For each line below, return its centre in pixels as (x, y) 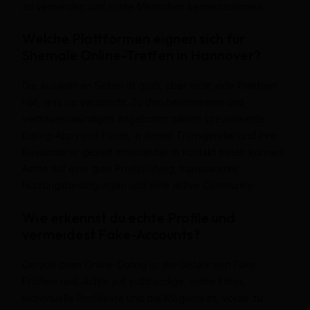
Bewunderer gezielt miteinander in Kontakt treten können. (153, 152)
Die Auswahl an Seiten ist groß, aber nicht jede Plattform (149, 86)
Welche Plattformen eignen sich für (133, 39)
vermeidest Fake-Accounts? (111, 234)
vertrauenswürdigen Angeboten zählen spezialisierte (143, 119)
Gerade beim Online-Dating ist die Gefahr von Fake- (141, 264)
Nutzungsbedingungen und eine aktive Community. (138, 185)
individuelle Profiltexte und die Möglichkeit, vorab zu (142, 298)
